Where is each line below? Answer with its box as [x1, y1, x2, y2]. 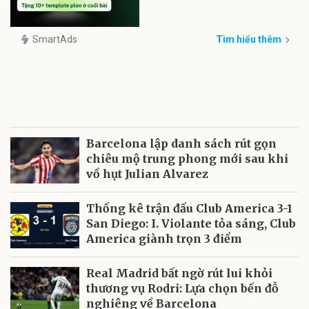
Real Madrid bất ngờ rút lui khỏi [86, 266, 272, 281]
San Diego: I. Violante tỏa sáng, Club [86, 217, 296, 231]
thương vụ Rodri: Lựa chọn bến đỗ [86, 281, 279, 296]
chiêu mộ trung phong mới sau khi [86, 152, 288, 166]
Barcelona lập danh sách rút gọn [86, 137, 277, 151]
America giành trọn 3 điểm [86, 232, 242, 246]
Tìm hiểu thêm [216, 33, 281, 45]
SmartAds [32, 33, 77, 45]
